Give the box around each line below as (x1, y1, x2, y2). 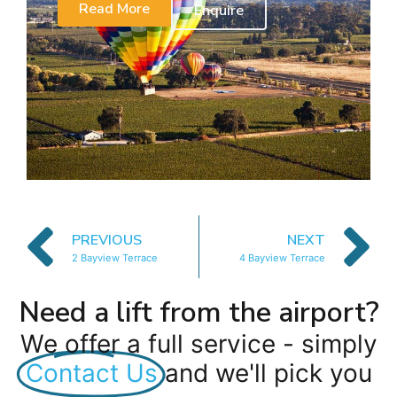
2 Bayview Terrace (72, 251, 158, 264)
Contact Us (25, 358, 158, 389)
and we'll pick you (164, 358, 372, 389)
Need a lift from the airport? (18, 293, 379, 332)
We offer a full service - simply (19, 329, 378, 360)
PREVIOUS (72, 230, 142, 250)
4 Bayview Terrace (239, 251, 325, 264)
